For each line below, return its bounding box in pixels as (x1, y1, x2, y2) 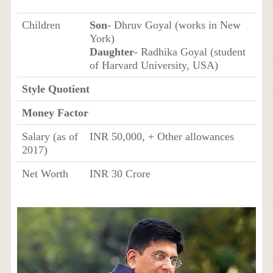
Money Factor (21, 106, 88, 119)
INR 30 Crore (89, 167, 151, 180)
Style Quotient (21, 82, 90, 95)
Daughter (89, 45, 134, 58)
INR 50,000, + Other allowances (89, 130, 234, 143)
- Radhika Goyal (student (133, 45, 246, 58)
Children (21, 18, 60, 31)
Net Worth (21, 167, 68, 180)
